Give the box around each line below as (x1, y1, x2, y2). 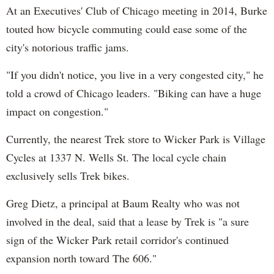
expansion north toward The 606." (6, 250, 157, 265)
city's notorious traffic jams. (6, 39, 129, 54)
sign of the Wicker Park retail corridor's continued (6, 232, 229, 247)
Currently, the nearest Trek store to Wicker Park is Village (6, 131, 265, 146)
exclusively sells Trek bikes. (6, 168, 130, 183)
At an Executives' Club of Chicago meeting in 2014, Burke (6, 2, 267, 18)
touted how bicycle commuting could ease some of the (6, 21, 247, 36)
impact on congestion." (6, 103, 108, 119)
